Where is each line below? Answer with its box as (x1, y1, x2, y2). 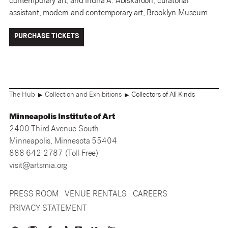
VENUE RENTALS (65, 190, 127, 199)
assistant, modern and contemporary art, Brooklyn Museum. (9, 9, 210, 18)
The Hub (9, 91, 35, 99)
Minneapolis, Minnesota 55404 (9, 137, 117, 146)
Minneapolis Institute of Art (9, 112, 116, 122)
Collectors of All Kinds (131, 91, 195, 99)
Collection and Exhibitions (45, 91, 122, 99)
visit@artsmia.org (9, 161, 68, 170)
